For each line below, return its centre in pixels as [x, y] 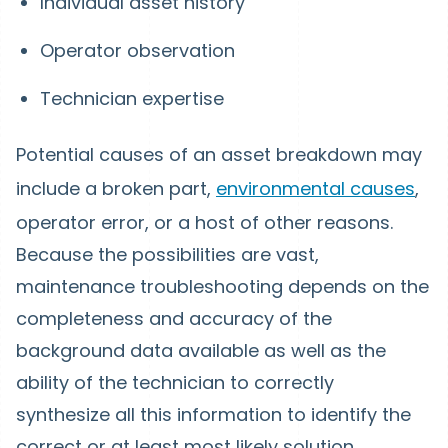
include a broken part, [116, 189]
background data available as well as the [201, 351]
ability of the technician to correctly [175, 383]
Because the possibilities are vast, [167, 255]
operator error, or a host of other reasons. [204, 223]
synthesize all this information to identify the [213, 415]
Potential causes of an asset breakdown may [219, 155]
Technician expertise [132, 99]
